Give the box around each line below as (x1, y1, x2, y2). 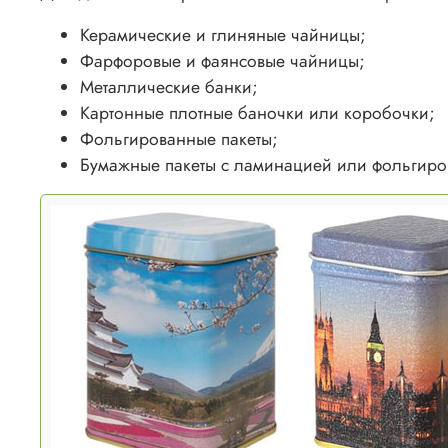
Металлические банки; (80, 74, 258, 101)
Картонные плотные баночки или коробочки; (80, 100, 435, 127)
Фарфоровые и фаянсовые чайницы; (80, 48, 365, 75)
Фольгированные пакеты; (80, 126, 278, 153)
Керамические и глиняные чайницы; (80, 22, 366, 49)
